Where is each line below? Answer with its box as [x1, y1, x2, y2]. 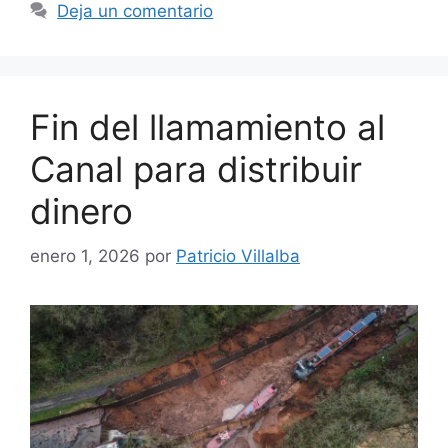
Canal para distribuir [30, 148, 362, 190]
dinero [30, 190, 133, 232]
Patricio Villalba [176, 245, 300, 266]
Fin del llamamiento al [30, 106, 385, 148]
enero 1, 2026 [30, 245, 140, 266]
